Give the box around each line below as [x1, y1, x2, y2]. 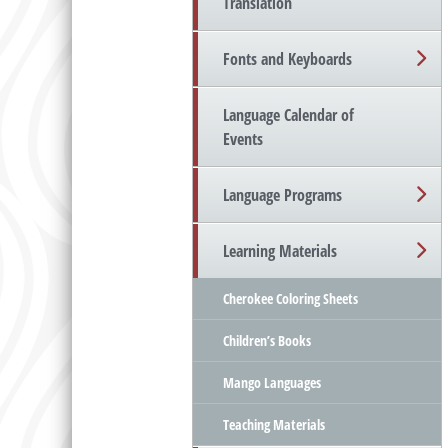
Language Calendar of [223, 104, 354, 127]
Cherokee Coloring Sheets [223, 289, 358, 309]
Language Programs [223, 184, 342, 207]
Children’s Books [223, 331, 311, 351]
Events [223, 128, 263, 151]
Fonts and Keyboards [223, 48, 352, 71]
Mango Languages [223, 373, 321, 393]
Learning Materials [223, 240, 337, 263]
